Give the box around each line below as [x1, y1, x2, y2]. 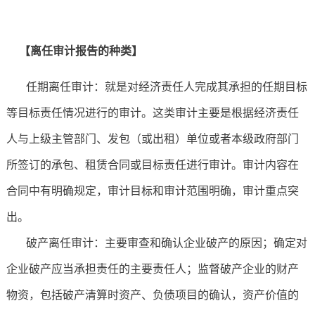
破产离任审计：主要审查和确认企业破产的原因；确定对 [6, 237, 307, 250]
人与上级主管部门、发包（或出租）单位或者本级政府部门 [6, 133, 299, 146]
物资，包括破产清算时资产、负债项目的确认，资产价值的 [6, 289, 299, 302]
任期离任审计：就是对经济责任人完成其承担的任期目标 [6, 81, 307, 94]
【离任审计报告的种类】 [10, 45, 143, 58]
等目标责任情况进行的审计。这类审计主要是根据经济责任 [6, 107, 299, 120]
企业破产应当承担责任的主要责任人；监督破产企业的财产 [6, 263, 299, 276]
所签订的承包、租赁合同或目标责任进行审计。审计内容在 [6, 159, 299, 172]
